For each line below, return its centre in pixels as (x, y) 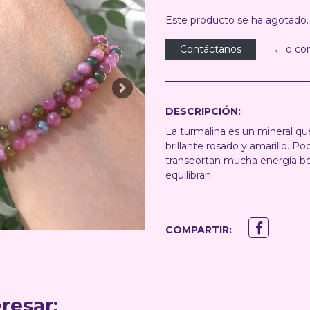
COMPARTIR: (199, 230)
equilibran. (189, 175)
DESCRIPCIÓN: (203, 111)
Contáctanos (211, 49)
